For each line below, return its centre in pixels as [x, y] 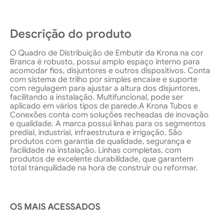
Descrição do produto [71, 34]
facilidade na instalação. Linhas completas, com [96, 151]
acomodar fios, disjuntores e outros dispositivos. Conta [110, 71]
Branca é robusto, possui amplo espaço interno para [105, 62]
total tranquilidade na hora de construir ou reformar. [104, 168]
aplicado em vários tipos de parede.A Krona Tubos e [104, 106]
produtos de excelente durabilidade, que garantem [102, 159]
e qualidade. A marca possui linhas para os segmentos [108, 124]
